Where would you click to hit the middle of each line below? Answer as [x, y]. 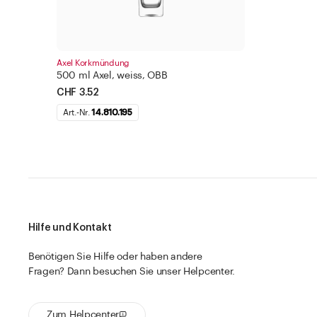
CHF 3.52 [78, 93]
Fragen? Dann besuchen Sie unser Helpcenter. [132, 272]
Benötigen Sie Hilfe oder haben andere [115, 257]
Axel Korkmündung [93, 63]
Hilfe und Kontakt [70, 228]
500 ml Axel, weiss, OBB [112, 76]
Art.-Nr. [77, 113]
